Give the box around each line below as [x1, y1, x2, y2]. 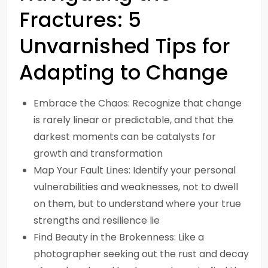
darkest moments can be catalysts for [33, 130, 216, 144]
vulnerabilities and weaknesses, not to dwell [33, 180, 238, 194]
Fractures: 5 [19, 5, 141, 34]
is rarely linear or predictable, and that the [33, 113, 233, 127]
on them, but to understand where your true [33, 197, 241, 211]
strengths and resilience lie [33, 214, 160, 227]
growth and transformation [33, 147, 163, 160]
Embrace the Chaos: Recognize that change [33, 96, 242, 110]
